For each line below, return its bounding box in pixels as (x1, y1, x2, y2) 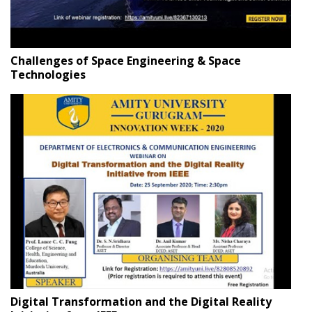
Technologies (10, 66, 86, 82)
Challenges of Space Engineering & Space (10, 52, 241, 68)
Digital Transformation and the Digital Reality (10, 294, 272, 310)
